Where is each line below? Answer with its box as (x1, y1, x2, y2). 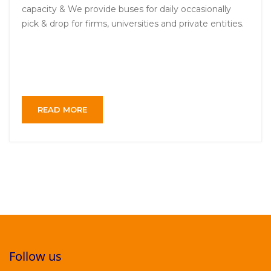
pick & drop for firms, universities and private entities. (22, 18, 244, 30)
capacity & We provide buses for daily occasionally (22, 4, 231, 15)
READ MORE (38, 105, 87, 115)
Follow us (9, 248, 62, 265)
